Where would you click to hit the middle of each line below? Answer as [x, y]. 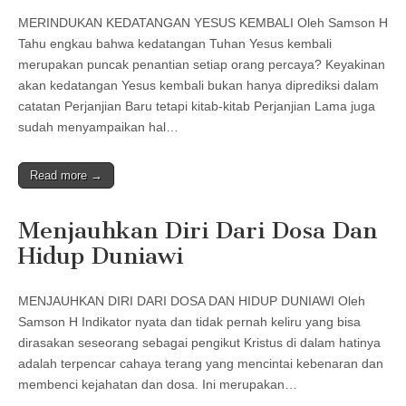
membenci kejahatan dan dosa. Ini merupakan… [158, 384]
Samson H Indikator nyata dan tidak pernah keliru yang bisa [189, 321]
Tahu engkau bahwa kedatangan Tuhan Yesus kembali [175, 43]
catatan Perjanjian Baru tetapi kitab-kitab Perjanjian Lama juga [197, 106]
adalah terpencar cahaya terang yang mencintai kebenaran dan [201, 363]
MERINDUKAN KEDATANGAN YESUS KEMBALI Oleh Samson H [203, 22]
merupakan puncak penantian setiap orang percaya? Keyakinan [202, 64]
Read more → [66, 175]
